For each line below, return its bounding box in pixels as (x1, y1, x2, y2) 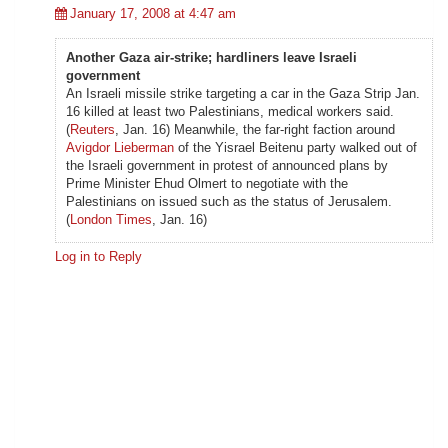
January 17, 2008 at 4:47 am (70, 6, 236, 22)
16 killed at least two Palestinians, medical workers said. (66, 104, 394, 120)
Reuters (70, 122, 115, 138)
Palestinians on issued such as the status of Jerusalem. (66, 194, 392, 210)
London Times (70, 212, 152, 228)
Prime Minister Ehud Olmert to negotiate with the (66, 176, 348, 192)
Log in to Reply (55, 249, 142, 265)
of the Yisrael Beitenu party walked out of (174, 140, 417, 156)
